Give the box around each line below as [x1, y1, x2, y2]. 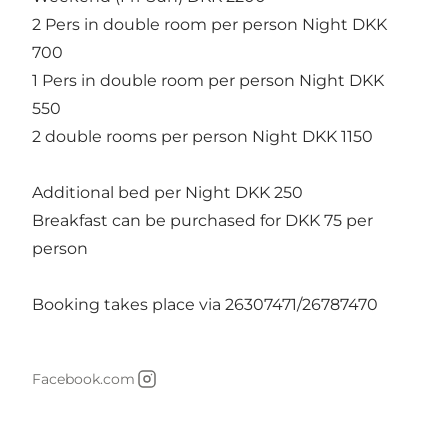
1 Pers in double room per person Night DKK [32, 70, 384, 90]
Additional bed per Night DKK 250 [32, 182, 303, 202]
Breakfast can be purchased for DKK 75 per [32, 210, 373, 230]
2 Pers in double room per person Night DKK [32, 14, 387, 34]
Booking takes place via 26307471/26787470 [32, 294, 378, 314]
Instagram [134, 379, 216, 399]
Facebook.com [32, 369, 135, 388]
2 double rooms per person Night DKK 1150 [32, 126, 373, 146]
